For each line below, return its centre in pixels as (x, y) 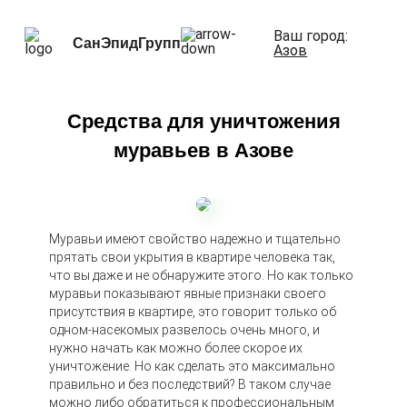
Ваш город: (311, 35)
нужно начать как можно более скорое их (176, 348)
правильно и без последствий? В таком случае (190, 384)
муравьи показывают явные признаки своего (188, 293)
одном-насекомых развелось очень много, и (184, 330)
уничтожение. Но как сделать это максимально (192, 366)
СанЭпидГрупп (127, 43)
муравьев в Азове (203, 150)
